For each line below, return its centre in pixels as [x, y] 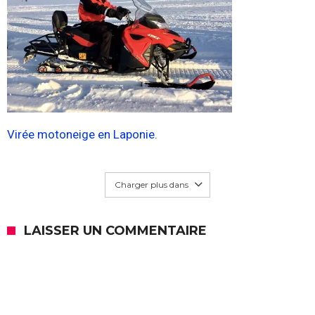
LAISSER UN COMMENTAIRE [115, 231]
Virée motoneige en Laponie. [82, 134]
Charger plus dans [153, 185]
